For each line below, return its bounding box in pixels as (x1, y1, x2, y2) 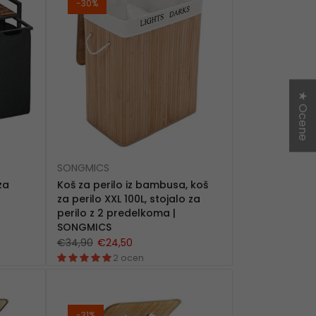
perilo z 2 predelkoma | (56, 205, 176, 220)
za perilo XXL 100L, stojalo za (56, 191, 200, 206)
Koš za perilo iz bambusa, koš (56, 177, 208, 192)
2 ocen (112, 251, 144, 264)
